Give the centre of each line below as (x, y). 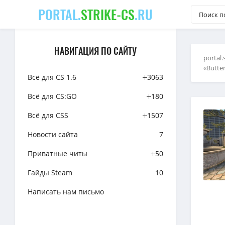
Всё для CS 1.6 (52, 77)
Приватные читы (58, 153)
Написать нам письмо (66, 192)
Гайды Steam (50, 173)
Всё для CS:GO (52, 96)
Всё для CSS (48, 115)
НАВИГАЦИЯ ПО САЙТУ (95, 51)
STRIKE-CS (108, 14)
